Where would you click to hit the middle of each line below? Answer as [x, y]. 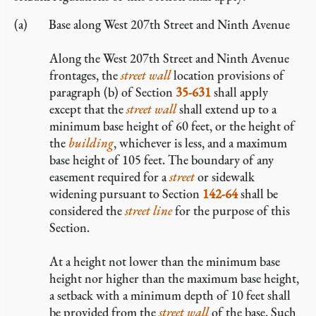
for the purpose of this [231, 211]
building [91, 143]
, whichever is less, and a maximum [200, 143]
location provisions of [227, 75]
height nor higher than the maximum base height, [174, 278]
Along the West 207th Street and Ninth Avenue [169, 58]
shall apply [239, 92]
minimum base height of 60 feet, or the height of [172, 126]
